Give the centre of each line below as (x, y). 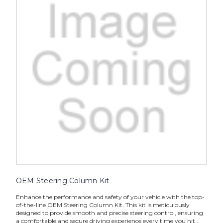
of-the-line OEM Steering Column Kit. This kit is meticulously (103, 205)
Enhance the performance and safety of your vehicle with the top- (110, 197)
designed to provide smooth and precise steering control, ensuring (109, 213)
